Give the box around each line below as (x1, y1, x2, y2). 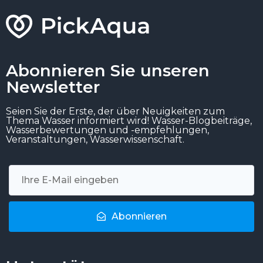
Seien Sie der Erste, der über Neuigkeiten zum (6, 105, 225, 117)
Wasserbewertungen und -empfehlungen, (6, 124, 209, 136)
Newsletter (6, 76, 100, 97)
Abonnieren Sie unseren (6, 60, 210, 80)
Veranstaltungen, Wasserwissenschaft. (6, 133, 184, 145)
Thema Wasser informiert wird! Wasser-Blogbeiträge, (6, 114, 252, 126)
